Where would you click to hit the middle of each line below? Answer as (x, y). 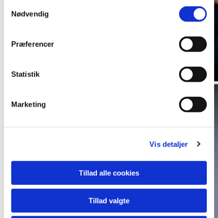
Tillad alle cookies (109, 173)
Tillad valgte (109, 200)
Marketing (28, 104)
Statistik (25, 74)
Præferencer (33, 44)
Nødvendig (30, 14)
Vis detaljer (169, 144)
